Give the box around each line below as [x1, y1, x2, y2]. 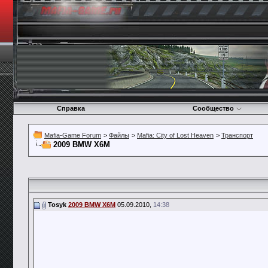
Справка [56, 105, 85, 112]
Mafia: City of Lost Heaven [137, 132, 214, 139]
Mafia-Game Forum [44, 132, 101, 139]
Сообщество [193, 105, 234, 112]
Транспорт [221, 132, 253, 139]
